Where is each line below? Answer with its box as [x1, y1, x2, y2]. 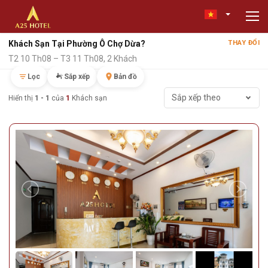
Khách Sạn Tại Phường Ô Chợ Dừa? [8, 39, 145, 48]
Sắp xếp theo [172, 93, 221, 102]
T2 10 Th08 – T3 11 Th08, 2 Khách [8, 54, 137, 63]
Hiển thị [8, 94, 35, 102]
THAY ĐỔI [228, 39, 260, 47]
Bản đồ [114, 72, 137, 81]
